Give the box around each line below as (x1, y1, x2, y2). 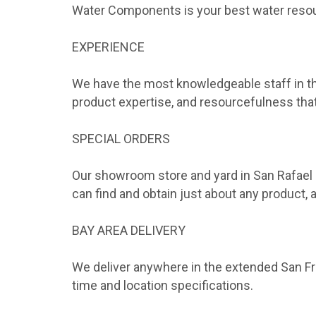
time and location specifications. (72, 278, 253, 293)
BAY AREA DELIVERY (72, 223, 186, 238)
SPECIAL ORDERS (72, 131, 170, 147)
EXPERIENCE (72, 39, 145, 55)
